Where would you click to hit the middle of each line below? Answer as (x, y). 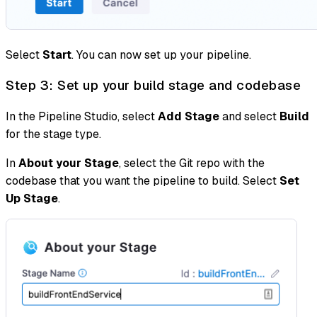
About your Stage (69, 163)
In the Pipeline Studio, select (82, 117)
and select (249, 117)
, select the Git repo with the (192, 163)
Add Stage (189, 117)
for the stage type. (53, 134)
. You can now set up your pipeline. (161, 54)
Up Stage (32, 199)
